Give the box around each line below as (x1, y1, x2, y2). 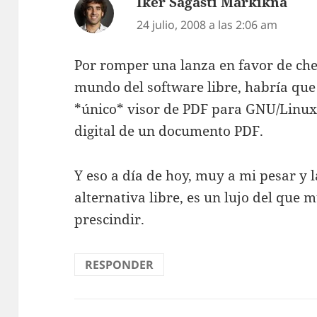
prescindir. (74, 209, 145, 229)
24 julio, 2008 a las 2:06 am (137, 17, 278, 33)
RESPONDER (85, 256, 154, 272)
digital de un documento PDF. (74, 121, 264, 140)
